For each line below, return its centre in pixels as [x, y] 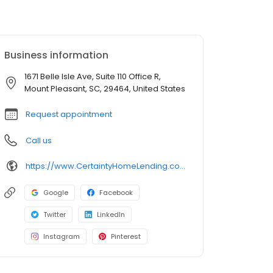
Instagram [62, 237]
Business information [56, 55]
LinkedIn [111, 215]
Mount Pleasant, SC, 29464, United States [105, 89]
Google [56, 193]
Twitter [55, 215]
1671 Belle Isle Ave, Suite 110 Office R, [93, 77]
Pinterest [126, 237]
